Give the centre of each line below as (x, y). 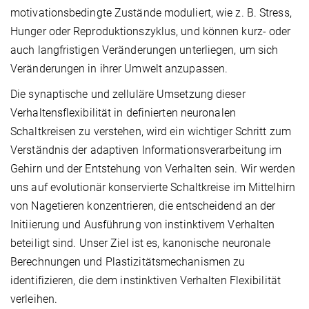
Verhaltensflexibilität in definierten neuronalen (123, 113)
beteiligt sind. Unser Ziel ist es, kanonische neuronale (141, 243)
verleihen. (34, 299)
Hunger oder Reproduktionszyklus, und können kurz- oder (151, 32)
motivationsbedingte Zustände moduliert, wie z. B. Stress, (151, 13)
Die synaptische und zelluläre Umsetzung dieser (128, 94)
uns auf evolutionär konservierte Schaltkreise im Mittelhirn (153, 188)
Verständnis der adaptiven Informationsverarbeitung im (146, 150)
